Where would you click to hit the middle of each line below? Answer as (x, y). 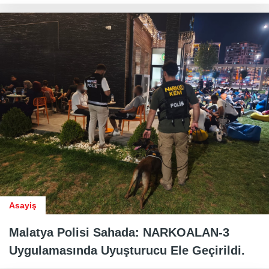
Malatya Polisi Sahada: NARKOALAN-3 (119, 232)
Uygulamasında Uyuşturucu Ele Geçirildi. (127, 250)
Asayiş (23, 205)
